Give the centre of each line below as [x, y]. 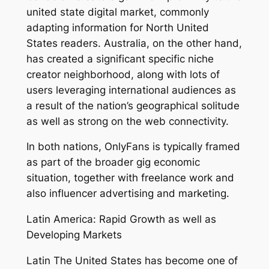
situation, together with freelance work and [130, 178]
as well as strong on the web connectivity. [127, 121]
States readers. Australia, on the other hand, [134, 43]
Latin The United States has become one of [132, 261]
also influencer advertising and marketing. [128, 194]
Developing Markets [74, 235]
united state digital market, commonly [117, 12]
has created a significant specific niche [120, 59]
